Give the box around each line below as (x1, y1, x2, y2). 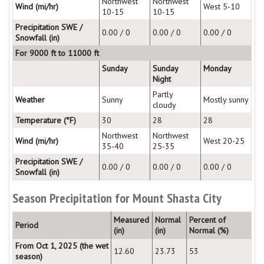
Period (15, 219, 38, 230)
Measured (114, 214, 149, 225)
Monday (203, 62, 232, 74)
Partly (153, 88, 173, 100)
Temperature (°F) (15, 114, 76, 126)
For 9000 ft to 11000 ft (15, 47, 99, 58)
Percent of (189, 214, 226, 225)
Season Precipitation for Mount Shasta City (12, 189, 222, 206)
